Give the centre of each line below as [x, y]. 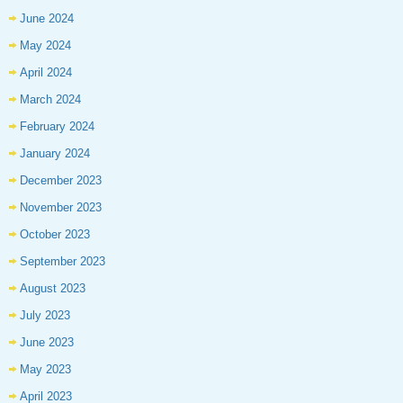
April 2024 [46, 73]
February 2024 [57, 127]
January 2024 [55, 154]
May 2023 [45, 370]
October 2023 [55, 235]
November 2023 [61, 208]
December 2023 [61, 181]
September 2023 [63, 262]
